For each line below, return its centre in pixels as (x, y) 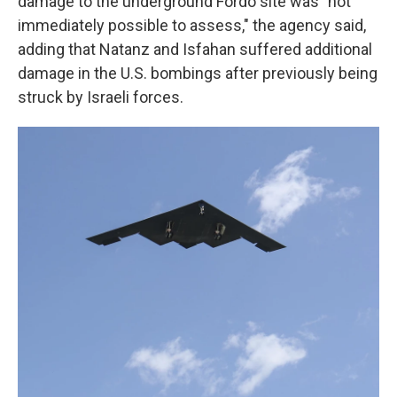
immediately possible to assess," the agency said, (192, 25)
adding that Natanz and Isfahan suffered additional (195, 49)
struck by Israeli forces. (101, 97)
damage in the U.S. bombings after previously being (198, 73)
